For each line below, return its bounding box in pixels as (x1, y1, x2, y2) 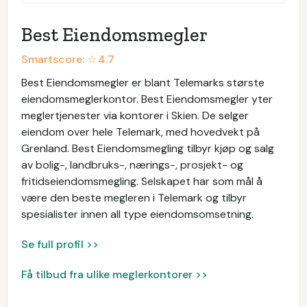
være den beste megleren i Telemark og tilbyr (21, 191, 247, 205)
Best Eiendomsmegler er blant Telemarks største (21, 75, 265, 90)
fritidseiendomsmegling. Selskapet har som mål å (21, 174, 262, 188)
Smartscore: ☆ (21, 52, 97, 66)
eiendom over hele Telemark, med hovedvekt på (21, 125, 260, 139)
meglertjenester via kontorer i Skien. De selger (21, 108, 249, 123)
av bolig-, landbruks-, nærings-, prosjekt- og (21, 158, 243, 172)
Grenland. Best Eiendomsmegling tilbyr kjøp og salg (21, 141, 274, 156)
